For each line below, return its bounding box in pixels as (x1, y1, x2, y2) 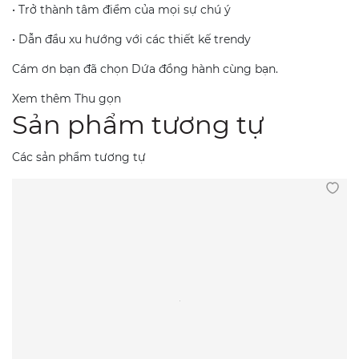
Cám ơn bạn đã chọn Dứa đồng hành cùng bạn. (12, 61, 278, 76)
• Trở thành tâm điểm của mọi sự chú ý (12, 2, 231, 17)
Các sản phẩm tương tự (12, 149, 146, 164)
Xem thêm (12, 91, 75, 106)
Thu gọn (75, 91, 121, 106)
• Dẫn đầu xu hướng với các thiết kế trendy (12, 31, 251, 46)
